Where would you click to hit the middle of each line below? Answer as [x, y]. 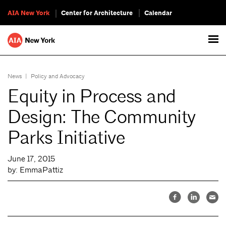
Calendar [158, 13]
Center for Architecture [97, 13]
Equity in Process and [92, 96]
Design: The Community [102, 117]
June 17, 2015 [31, 159]
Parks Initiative [66, 138]
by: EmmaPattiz [35, 170]
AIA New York [29, 13]
